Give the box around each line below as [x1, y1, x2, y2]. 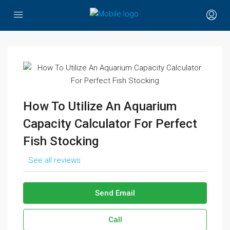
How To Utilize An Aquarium [23, 99, 177, 113]
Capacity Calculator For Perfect [23, 117, 197, 131]
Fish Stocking [23, 134, 99, 148]
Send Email [95, 188, 135, 198]
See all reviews [28, 156, 81, 165]
